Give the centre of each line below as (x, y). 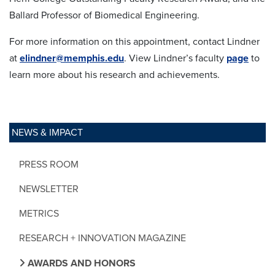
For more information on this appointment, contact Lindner (134, 41)
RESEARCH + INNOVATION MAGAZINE (103, 238)
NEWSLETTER (49, 189)
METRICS (39, 213)
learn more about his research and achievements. (114, 75)
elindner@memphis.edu (72, 58)
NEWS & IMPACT (47, 132)
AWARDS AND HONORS (80, 263)
